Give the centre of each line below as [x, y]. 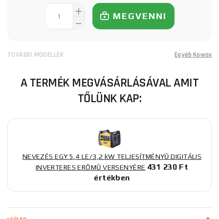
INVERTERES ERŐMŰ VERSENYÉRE [90, 167]
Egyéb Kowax [193, 55]
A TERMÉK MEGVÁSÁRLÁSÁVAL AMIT [109, 83]
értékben [112, 178]
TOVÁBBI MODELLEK [36, 55]
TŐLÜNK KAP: [109, 99]
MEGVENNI [140, 16]
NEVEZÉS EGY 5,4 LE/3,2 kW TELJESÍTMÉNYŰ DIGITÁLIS [112, 156]
